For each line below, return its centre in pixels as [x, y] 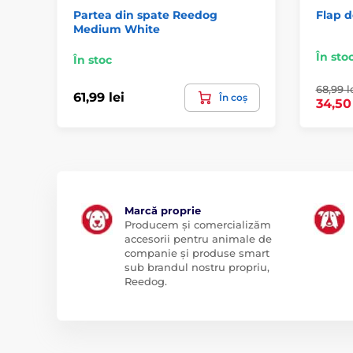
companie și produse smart [197, 253]
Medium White [117, 29]
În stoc [93, 59]
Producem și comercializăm [198, 224]
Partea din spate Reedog [145, 15]
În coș [233, 97]
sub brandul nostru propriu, [197, 267]
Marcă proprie [163, 210]
